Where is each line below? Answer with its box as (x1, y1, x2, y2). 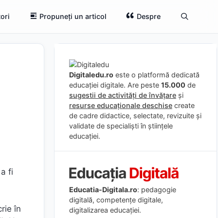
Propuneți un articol (39, 12, 107, 20)
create (172, 101, 195, 109)
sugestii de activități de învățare (69, 91, 176, 99)
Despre (136, 12, 161, 20)
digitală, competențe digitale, (69, 195, 163, 204)
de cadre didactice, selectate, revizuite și (69, 111, 201, 120)
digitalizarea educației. (69, 205, 141, 214)
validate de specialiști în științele (69, 122, 173, 130)
